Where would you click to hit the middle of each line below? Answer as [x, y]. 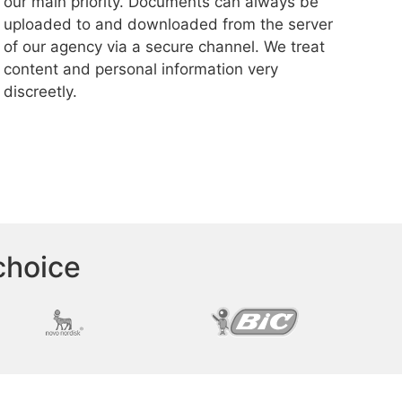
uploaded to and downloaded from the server [169, 24]
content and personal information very [141, 69]
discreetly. [41, 92]
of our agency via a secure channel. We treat [165, 47]
